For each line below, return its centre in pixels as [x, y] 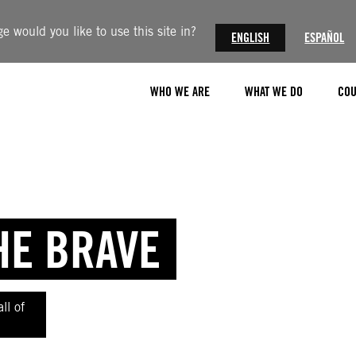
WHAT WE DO [274, 91]
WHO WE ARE [180, 91]
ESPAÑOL [325, 38]
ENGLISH [251, 38]
